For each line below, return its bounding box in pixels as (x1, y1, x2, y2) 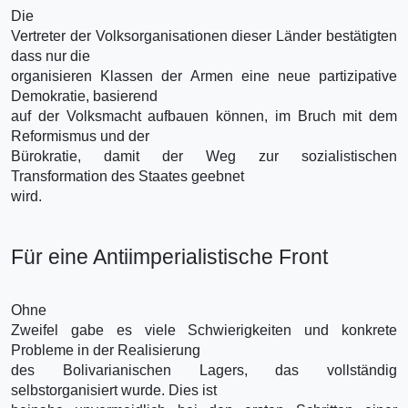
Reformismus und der (11, 127, 149, 144)
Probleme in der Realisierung (11, 342, 200, 358)
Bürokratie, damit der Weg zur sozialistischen (11, 148, 397, 164)
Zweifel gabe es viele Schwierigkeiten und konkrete (11, 321, 397, 338)
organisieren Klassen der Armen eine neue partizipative (11, 67, 397, 84)
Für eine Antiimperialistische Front (11, 244, 328, 269)
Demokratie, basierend (11, 87, 158, 104)
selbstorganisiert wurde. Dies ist (11, 382, 217, 398)
